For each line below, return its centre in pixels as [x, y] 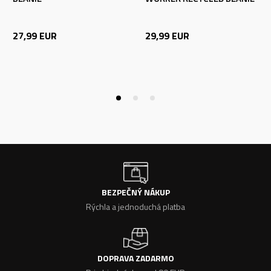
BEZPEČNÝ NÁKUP [135, 192]
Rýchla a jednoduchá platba [135, 207]
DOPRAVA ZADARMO [135, 258]
